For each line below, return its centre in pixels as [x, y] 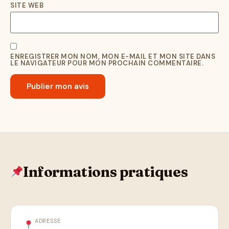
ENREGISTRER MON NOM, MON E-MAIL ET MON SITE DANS [113, 57]
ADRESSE [48, 221]
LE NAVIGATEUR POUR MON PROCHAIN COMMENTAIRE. [107, 63]
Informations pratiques [106, 172]
